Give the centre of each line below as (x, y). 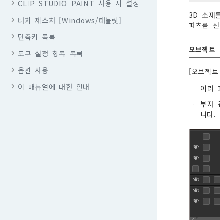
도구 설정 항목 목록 (50, 53)
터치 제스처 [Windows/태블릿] (70, 20)
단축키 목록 (37, 36)
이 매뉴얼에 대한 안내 (54, 86)
